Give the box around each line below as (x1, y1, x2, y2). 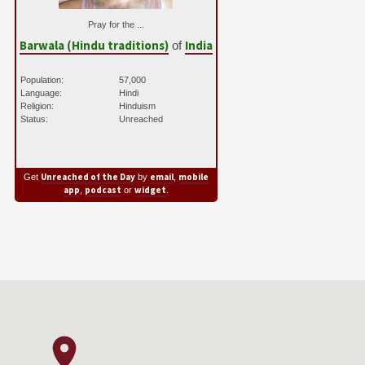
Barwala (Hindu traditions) (19, 37, 169, 54)
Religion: (20, 101, 54, 111)
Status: (20, 114, 48, 124)
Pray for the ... (87, 20, 144, 30)
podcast (84, 183, 121, 196)
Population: (20, 75, 64, 85)
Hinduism (118, 101, 156, 111)
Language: (20, 88, 62, 98)
